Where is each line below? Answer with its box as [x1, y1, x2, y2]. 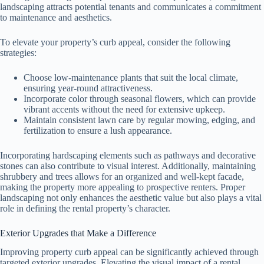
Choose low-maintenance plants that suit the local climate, [24, 72, 238, 82]
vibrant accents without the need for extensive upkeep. [24, 104, 225, 114]
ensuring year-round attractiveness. [24, 82, 153, 93]
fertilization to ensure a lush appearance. [24, 125, 172, 136]
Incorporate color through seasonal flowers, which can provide [24, 93, 256, 104]
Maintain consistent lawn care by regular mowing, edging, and [24, 114, 255, 125]
